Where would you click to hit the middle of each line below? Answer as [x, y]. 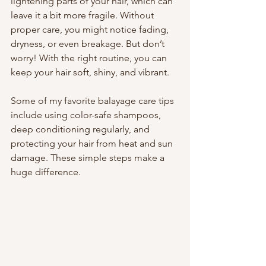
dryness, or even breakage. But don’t [89, 44]
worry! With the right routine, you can [90, 58]
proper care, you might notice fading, [91, 29]
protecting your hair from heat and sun [93, 143]
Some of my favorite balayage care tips [94, 101]
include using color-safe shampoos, [87, 115]
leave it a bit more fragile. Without [83, 15]
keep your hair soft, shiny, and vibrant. [90, 72]
